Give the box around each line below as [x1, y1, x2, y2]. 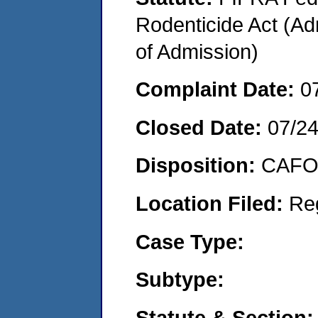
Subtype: [136, 268, 224, 292]
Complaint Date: [136, 77, 300, 102]
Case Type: [136, 229, 244, 253]
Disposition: [136, 153, 261, 177]
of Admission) [136, 39, 258, 63]
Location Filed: [136, 191, 289, 215]
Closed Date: [136, 115, 268, 139]
